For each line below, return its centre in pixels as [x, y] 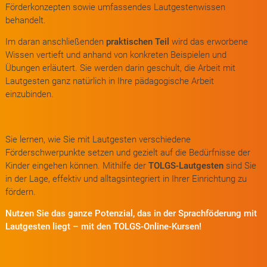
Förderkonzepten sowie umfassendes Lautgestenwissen [115, 7]
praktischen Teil [137, 42]
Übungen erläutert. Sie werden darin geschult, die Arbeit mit [120, 68]
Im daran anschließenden [55, 42]
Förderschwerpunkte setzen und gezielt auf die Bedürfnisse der [128, 153]
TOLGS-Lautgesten [186, 166]
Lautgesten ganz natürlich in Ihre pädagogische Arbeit [109, 81]
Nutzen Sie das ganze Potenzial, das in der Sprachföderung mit [131, 213]
